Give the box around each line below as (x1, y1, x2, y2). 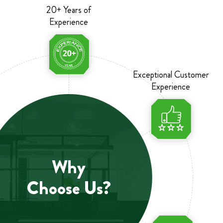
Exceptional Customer (132, 68, 209, 81)
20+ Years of (46, 3, 91, 16)
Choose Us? (26, 175, 111, 201)
